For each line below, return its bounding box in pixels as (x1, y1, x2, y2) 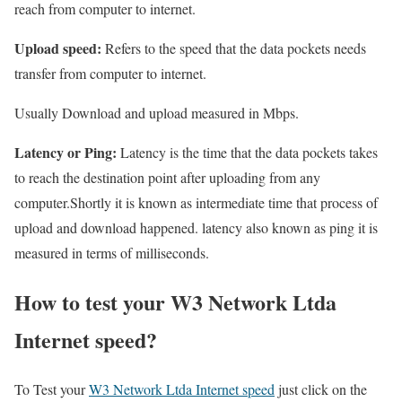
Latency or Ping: (14, 142, 117, 163)
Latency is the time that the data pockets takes (117, 143, 378, 162)
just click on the (275, 380, 367, 399)
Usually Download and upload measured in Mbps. (14, 103, 299, 123)
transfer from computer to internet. (14, 64, 206, 83)
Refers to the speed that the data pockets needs (101, 39, 366, 58)
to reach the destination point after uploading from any (14, 168, 320, 188)
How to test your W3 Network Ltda (14, 286, 336, 319)
